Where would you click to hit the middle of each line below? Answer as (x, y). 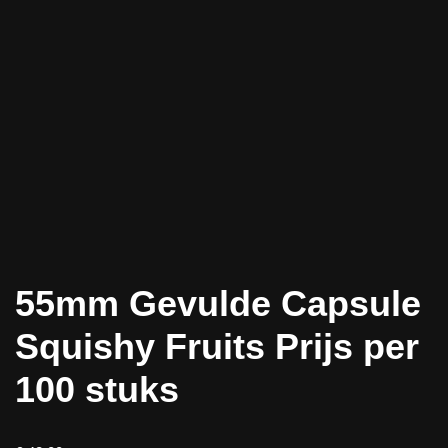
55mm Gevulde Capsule (218, 304)
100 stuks (97, 390)
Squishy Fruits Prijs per (217, 347)
